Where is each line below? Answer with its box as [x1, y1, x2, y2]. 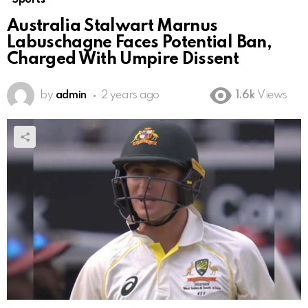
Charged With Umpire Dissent [7, 50, 239, 68]
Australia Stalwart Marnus [7, 17, 218, 35]
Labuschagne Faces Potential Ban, [7, 34, 272, 52]
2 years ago [100, 89, 160, 101]
